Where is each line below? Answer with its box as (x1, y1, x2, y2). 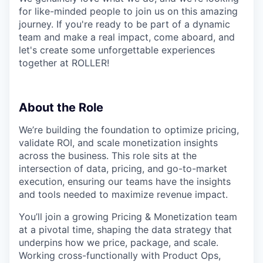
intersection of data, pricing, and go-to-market (19, 163, 227, 175)
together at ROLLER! (19, 57, 109, 69)
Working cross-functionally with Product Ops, (19, 249, 221, 262)
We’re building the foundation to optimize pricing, (19, 124, 239, 136)
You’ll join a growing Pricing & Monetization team (19, 211, 237, 223)
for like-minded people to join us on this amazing (19, 5, 238, 18)
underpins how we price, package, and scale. (19, 237, 218, 249)
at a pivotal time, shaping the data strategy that (19, 224, 232, 236)
